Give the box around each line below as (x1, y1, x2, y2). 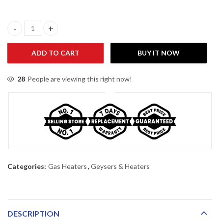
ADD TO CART (31, 49, 80, 57)
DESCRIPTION (7, 208, 59, 218)
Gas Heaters (48, 162, 87, 171)
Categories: (7, 162, 48, 171)
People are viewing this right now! (27, 75, 133, 83)
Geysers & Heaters (91, 162, 150, 171)
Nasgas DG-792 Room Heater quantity (7, 28, 134, 37)
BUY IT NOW (137, 49, 180, 57)
